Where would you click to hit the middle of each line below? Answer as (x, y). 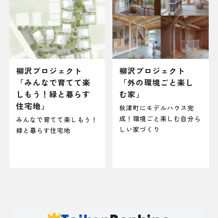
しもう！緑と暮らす (53, 94)
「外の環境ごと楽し (157, 82)
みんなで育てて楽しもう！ (57, 120)
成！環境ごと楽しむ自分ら (160, 119)
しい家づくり (140, 129)
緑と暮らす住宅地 (43, 130)
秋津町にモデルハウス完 (157, 108)
